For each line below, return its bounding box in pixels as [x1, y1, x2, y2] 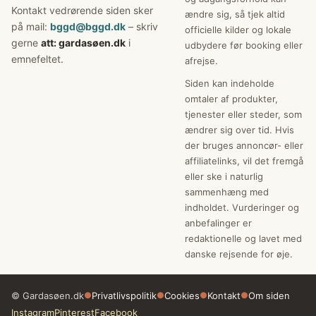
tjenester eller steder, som [184, 109, 302, 121]
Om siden [248, 290, 290, 302]
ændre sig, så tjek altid [184, 8, 285, 20]
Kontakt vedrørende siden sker [11, 4, 153, 17]
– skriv [126, 20, 158, 33]
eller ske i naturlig [184, 171, 263, 183]
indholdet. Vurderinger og [184, 202, 299, 214]
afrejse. [184, 55, 218, 67]
